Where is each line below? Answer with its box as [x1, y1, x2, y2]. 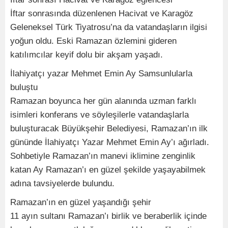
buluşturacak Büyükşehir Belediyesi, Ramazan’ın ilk [10, 124, 208, 134]
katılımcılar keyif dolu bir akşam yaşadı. [10, 50, 163, 60]
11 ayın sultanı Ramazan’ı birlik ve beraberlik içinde [10, 211, 207, 221]
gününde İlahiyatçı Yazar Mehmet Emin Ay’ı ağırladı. [10, 137, 209, 148]
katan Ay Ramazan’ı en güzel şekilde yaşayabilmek [10, 165, 206, 175]
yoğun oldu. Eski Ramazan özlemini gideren [10, 36, 177, 46]
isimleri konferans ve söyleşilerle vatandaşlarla [10, 110, 189, 120]
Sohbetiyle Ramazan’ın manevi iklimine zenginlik [10, 151, 195, 161]
